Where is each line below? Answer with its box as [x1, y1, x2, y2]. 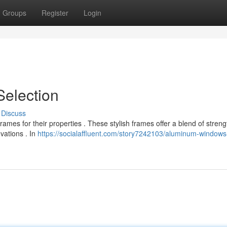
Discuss [1, 108, 26, 118]
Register [42, 8, 68, 18]
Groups [3, 8, 26, 18]
